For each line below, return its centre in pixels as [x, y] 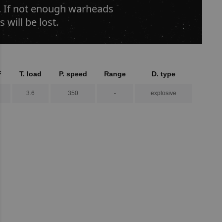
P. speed [73, 74]
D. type [164, 74]
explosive [164, 93]
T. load [30, 74]
